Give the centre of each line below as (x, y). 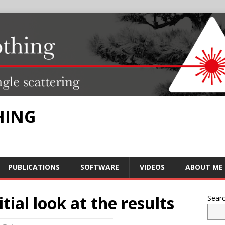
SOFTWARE (100, 167)
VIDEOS (152, 167)
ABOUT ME (204, 167)
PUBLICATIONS (34, 167)
